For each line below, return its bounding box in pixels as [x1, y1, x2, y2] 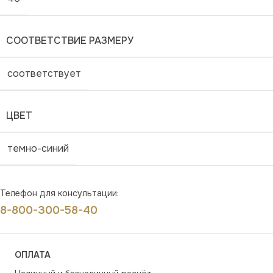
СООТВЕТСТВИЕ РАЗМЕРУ [6, 34, 133, 48]
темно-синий [7, 142, 69, 155]
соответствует [7, 67, 81, 80]
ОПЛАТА [15, 249, 51, 261]
